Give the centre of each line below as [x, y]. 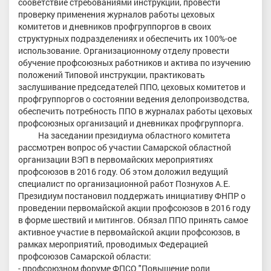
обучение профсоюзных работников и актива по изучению [134, 62]
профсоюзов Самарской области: [85, 256]
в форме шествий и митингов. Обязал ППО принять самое [133, 220]
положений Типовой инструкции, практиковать [112, 74]
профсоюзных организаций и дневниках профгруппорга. [131, 123]
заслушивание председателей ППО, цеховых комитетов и [132, 87]
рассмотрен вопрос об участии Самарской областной [125, 147]
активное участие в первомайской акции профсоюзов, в [129, 232]
